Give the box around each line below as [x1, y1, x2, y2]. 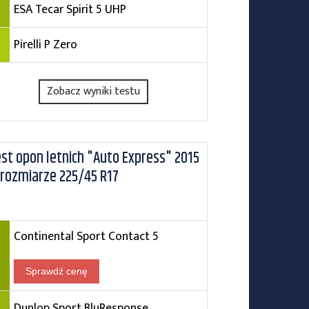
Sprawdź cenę [25, 266, 88, 277]
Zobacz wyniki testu [47, 82, 141, 101]
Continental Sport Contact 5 [13, 226, 159, 246]
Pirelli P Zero [13, 34, 77, 54]
